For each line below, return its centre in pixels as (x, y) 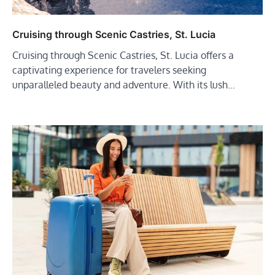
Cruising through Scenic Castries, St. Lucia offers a (123, 55)
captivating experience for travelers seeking (109, 70)
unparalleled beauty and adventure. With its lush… (124, 84)
